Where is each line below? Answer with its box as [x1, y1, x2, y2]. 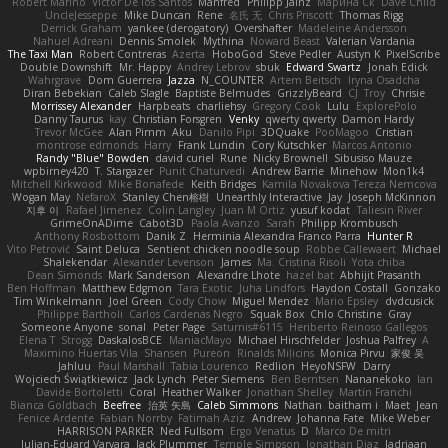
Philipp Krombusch [300, 215, 398, 230]
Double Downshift [20, 59, 113, 74]
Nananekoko [344, 371, 411, 386]
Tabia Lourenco [170, 358, 249, 373]
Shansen [144, 345, 188, 360]
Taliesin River [356, 202, 422, 217]
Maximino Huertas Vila [23, 345, 138, 360]
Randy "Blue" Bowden [35, 150, 149, 165]
